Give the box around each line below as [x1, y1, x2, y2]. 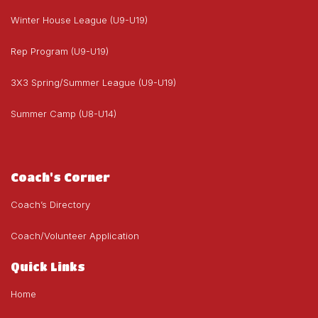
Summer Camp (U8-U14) [11, 108, 116, 120]
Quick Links [11, 260, 85, 274]
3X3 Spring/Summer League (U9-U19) [11, 77, 176, 89]
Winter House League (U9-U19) [11, 14, 148, 26]
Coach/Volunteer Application [11, 230, 139, 242]
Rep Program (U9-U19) [11, 45, 109, 57]
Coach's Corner [11, 170, 110, 185]
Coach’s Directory [11, 199, 90, 211]
